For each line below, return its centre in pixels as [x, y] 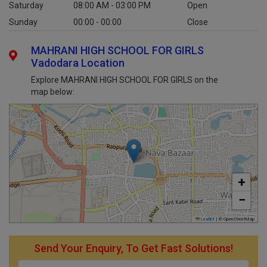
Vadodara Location [78, 63]
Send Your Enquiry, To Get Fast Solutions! [133, 248]
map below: [53, 92]
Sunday [23, 22]
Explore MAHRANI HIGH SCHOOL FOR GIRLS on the [125, 80]
